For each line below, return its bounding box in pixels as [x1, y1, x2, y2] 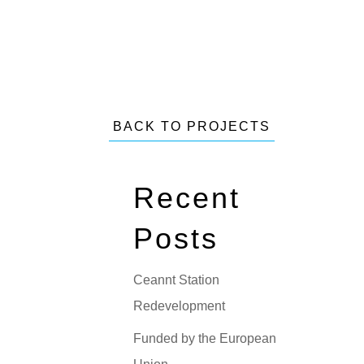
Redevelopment [133, 298, 226, 313]
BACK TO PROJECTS [113, 119, 271, 133]
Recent [133, 180, 241, 214]
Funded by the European [133, 331, 277, 345]
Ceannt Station [133, 272, 220, 287]
